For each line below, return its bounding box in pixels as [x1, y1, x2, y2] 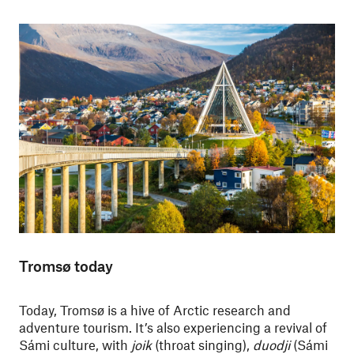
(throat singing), [152, 337, 253, 352]
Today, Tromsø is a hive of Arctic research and [19, 302, 291, 318]
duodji [253, 337, 290, 352]
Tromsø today [19, 257, 113, 275]
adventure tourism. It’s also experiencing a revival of [19, 319, 327, 335]
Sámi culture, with [19, 337, 131, 352]
